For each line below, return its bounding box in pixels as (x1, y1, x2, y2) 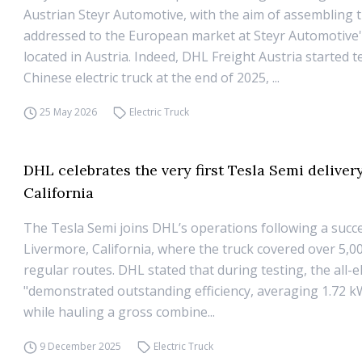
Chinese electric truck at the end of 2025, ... (23, 69, 280, 86)
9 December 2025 (40, 339, 122, 353)
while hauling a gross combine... (23, 303, 216, 321)
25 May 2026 (40, 105, 98, 119)
